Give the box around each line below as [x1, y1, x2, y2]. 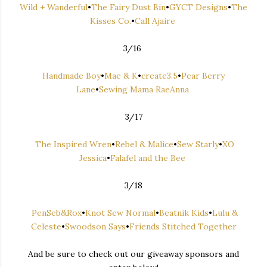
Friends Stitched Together [129, 221, 237, 232]
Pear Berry [181, 70, 225, 81]
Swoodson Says [64, 221, 126, 232]
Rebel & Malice [115, 138, 173, 150]
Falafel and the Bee [110, 152, 185, 163]
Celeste [30, 221, 61, 232]
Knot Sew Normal [85, 207, 156, 218]
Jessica [79, 152, 107, 163]
